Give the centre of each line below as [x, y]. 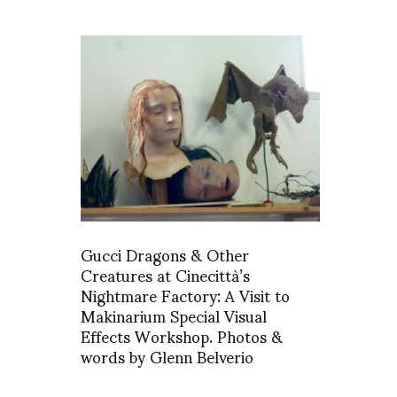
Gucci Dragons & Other [165, 254]
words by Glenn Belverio [167, 356]
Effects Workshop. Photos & [182, 336]
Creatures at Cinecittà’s [165, 275]
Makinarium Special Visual [174, 315]
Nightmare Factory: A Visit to [185, 295]
